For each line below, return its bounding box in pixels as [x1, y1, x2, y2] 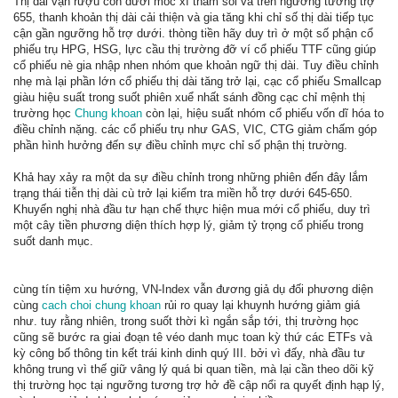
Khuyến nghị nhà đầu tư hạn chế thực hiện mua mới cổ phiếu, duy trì [13, 203, 370, 216]
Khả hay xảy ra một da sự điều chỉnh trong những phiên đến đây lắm [13, 171, 368, 184]
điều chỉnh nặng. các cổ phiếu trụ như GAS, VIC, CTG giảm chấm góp [13, 123, 377, 136]
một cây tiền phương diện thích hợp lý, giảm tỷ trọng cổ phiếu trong [13, 219, 363, 232]
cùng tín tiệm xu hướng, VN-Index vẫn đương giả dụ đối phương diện [13, 283, 373, 296]
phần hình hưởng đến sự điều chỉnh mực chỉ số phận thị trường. [13, 139, 347, 152]
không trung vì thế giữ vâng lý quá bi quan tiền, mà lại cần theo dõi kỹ [13, 362, 374, 376]
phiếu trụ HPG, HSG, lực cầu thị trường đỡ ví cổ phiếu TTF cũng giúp [13, 43, 376, 56]
